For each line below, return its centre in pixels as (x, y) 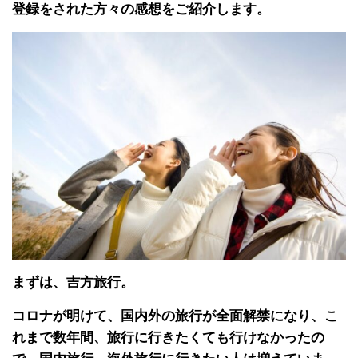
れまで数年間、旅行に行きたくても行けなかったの (168, 337)
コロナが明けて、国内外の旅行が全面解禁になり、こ (175, 316)
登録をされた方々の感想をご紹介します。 (141, 10)
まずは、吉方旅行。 (73, 282)
